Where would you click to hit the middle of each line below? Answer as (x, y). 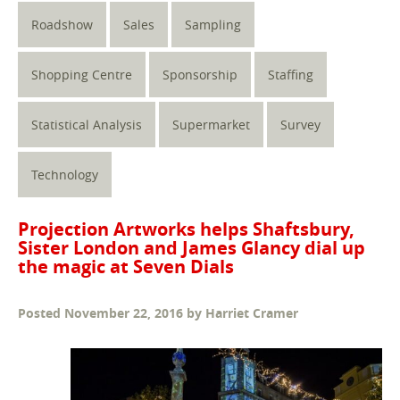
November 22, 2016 (124, 313)
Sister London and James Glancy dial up (192, 248)
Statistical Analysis (87, 125)
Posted (41, 313)
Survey (300, 125)
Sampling (213, 25)
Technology (65, 175)
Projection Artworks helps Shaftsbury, (186, 229)
